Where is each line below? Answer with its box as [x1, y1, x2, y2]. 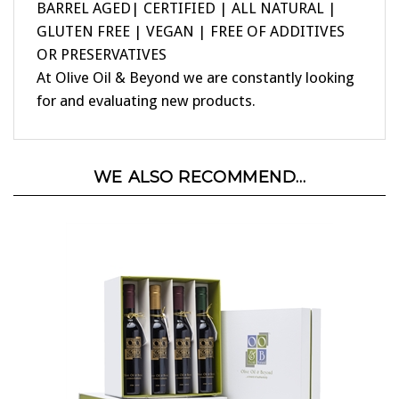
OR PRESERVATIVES [37, 27, 167, 45]
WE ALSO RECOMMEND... [93, 149, 306, 169]
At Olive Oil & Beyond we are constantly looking [37, 50, 354, 69]
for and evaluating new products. [37, 73, 256, 92]
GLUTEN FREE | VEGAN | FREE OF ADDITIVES [37, 4, 345, 22]
